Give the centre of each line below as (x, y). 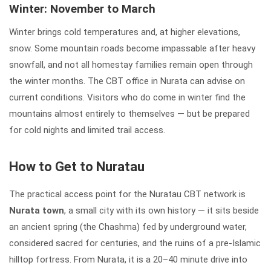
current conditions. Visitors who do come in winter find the (127, 97)
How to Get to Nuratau (77, 166)
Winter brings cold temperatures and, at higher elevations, (125, 32)
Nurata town (37, 210)
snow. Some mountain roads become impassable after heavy (132, 48)
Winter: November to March (82, 8)
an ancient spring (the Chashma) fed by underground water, (128, 227)
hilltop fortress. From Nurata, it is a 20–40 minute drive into (128, 259)
